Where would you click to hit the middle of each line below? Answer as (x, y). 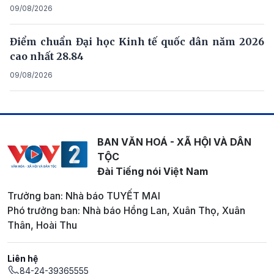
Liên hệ (23, 259)
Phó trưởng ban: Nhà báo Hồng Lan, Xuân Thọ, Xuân (126, 211)
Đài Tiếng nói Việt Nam (152, 172)
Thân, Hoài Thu (42, 225)
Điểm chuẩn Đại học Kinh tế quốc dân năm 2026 (137, 42)
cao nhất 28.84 (47, 57)
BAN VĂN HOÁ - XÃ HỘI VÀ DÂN (174, 142)
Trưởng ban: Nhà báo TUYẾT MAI (84, 196)
